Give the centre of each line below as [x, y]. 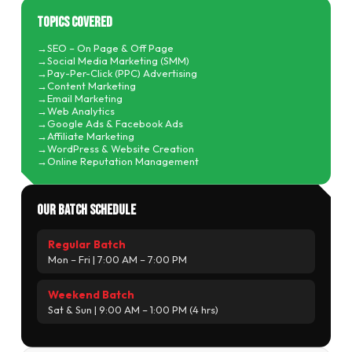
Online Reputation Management [123, 161]
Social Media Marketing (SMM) [118, 60]
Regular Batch [86, 244]
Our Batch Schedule [86, 210]
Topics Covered [74, 22]
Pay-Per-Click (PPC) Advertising [122, 73]
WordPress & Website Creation [120, 148]
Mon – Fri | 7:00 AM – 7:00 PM [117, 259]
